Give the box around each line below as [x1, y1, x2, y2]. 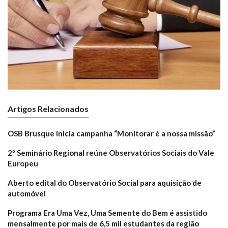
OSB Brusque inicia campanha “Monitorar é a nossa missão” [8, 129, 215, 138]
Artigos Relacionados [8, 104, 89, 114]
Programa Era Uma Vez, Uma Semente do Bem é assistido [8, 208, 207, 218]
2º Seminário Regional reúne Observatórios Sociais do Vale [8, 148, 214, 158]
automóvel [8, 189, 46, 198]
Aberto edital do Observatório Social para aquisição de [8, 178, 202, 188]
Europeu [8, 159, 38, 168]
